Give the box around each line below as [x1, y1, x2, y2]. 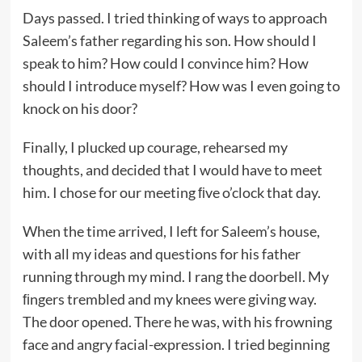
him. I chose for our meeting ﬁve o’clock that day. [22, 183, 321, 201]
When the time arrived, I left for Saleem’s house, [22, 221, 320, 240]
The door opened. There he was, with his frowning [22, 312, 332, 330]
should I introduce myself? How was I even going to [22, 76, 340, 95]
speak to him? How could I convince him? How [22, 53, 309, 72]
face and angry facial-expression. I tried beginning [22, 335, 330, 353]
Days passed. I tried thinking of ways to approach [22, 8, 327, 27]
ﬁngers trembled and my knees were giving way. [22, 289, 317, 308]
